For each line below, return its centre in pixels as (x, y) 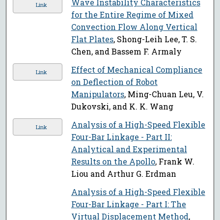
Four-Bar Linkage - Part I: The (128, 204)
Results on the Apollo (113, 162)
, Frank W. (175, 162)
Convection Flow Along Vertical (134, 27)
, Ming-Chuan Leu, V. (164, 94)
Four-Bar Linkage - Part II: (121, 137)
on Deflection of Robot (114, 82)
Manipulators (97, 94)
